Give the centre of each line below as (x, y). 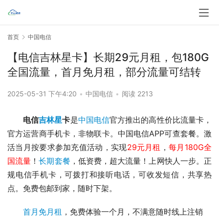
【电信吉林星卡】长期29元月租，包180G (108, 57)
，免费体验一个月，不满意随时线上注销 (132, 212)
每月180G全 (190, 147)
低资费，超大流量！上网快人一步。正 (145, 161)
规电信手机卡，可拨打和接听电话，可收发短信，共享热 (109, 175)
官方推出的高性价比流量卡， (161, 120)
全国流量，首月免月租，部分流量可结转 (104, 72)
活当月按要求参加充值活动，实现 (67, 147)
